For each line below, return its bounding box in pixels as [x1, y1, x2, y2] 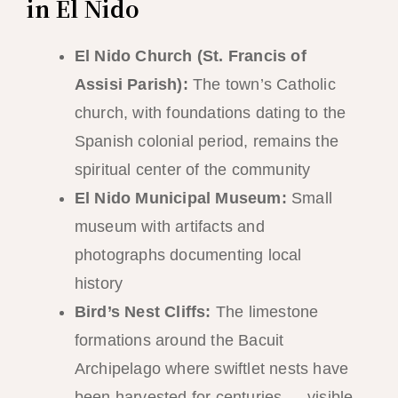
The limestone [211, 303, 319, 322]
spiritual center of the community [74, 161, 311, 179]
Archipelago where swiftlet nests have [74, 360, 349, 378]
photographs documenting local [74, 246, 302, 265]
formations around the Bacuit [74, 331, 284, 350]
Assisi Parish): [74, 76, 188, 94]
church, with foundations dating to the [74, 104, 346, 123]
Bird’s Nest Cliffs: [74, 303, 211, 322]
